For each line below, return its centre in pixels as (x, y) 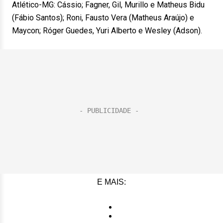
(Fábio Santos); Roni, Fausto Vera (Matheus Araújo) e (103, 18)
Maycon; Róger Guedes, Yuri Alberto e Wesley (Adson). (107, 31)
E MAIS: (111, 182)
